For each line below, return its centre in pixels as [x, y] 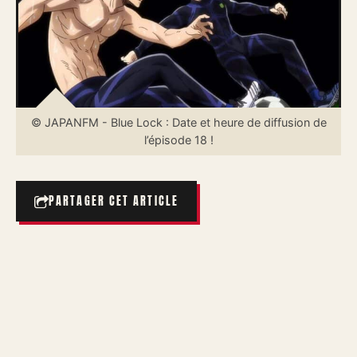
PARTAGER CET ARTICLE [114, 201]
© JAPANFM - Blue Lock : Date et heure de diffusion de [178, 122]
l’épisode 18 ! [178, 140]
